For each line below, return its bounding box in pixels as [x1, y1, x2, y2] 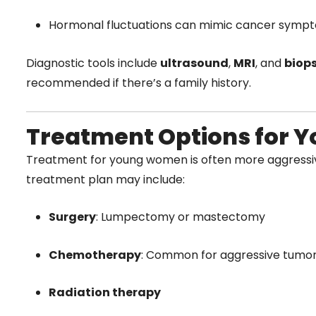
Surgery [49, 209, 96, 226]
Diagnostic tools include [26, 55, 160, 72]
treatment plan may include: [26, 171, 185, 188]
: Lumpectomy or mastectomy [96, 209, 265, 226]
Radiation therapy [49, 284, 161, 301]
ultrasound [160, 55, 229, 72]
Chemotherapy [49, 246, 141, 263]
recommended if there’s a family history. [26, 75, 251, 92]
